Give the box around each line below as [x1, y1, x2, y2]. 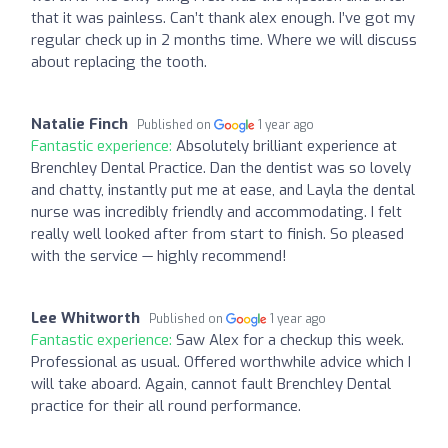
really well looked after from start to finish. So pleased [31, 223, 404, 244]
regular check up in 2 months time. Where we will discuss [31, 29, 417, 50]
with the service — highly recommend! [31, 245, 287, 266]
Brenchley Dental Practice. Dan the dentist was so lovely [31, 157, 411, 178]
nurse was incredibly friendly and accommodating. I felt [31, 201, 402, 222]
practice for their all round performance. [31, 395, 301, 416]
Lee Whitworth [31, 307, 140, 328]
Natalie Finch [31, 113, 128, 134]
